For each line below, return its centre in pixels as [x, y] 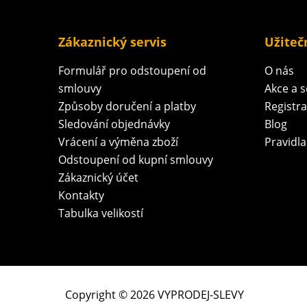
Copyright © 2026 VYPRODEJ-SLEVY [155, 294]
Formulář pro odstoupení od [132, 70]
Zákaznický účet [98, 177]
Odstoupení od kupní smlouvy [136, 159]
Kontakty [81, 195]
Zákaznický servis [112, 41]
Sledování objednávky [114, 124]
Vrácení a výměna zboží [118, 142]
